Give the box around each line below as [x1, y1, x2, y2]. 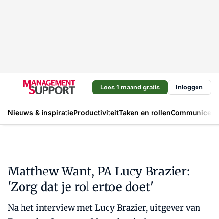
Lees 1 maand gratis [100, 83, 160, 91]
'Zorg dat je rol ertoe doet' [8, 179, 153, 195]
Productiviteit [73, 108, 119, 117]
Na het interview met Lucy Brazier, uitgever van [8, 202, 200, 213]
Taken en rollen [119, 108, 171, 117]
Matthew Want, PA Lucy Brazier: [8, 164, 190, 179]
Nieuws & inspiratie [8, 108, 73, 117]
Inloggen [176, 83, 203, 91]
